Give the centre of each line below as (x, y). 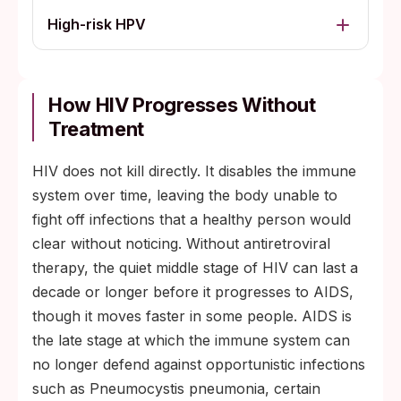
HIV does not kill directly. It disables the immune (194, 171)
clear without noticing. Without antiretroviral (181, 243)
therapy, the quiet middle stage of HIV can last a (195, 268)
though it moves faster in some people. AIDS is (192, 316)
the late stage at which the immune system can (191, 340)
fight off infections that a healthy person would (192, 219)
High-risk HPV (97, 24)
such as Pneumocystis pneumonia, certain (176, 388)
